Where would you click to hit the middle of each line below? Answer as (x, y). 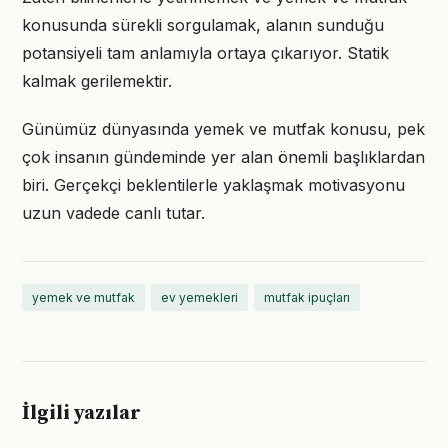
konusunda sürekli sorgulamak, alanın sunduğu (203, 25)
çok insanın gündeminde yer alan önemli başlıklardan (223, 157)
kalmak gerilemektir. (97, 81)
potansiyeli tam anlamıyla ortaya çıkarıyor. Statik (205, 53)
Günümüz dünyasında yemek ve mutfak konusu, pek (223, 129)
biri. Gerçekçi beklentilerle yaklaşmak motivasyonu (213, 185)
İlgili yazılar (81, 413)
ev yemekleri (199, 297)
